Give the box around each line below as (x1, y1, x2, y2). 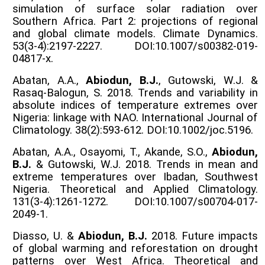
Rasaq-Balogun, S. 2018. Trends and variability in (12, 86, 258, 99)
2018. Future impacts (147, 229, 258, 243)
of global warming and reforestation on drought (12, 241, 258, 255)
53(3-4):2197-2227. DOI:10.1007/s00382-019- (12, 39, 258, 53)
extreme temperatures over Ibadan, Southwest (12, 170, 258, 183)
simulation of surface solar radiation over (12, 2, 258, 15)
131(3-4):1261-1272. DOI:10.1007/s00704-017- (12, 195, 258, 208)
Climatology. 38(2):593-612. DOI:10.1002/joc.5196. (12, 123, 254, 137)
